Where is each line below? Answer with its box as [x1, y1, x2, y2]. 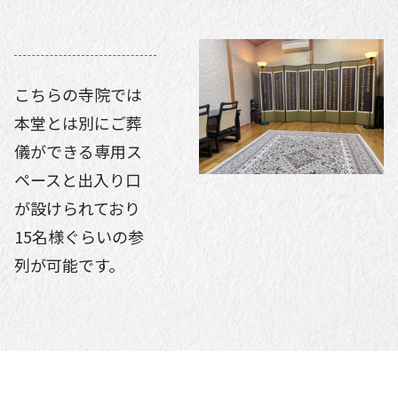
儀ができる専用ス [14, 139, 142, 163]
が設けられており [14, 195, 140, 219]
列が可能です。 [14, 252, 124, 276]
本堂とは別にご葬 [14, 110, 142, 134]
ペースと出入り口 [14, 167, 141, 191]
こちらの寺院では [14, 82, 142, 106]
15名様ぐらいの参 [14, 224, 144, 248]
